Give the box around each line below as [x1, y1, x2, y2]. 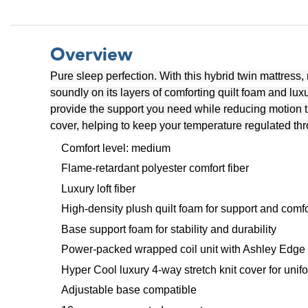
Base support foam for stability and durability [61, 223, 276, 235]
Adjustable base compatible [61, 284, 197, 296]
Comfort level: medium [61, 142, 170, 154]
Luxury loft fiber [61, 182, 135, 195]
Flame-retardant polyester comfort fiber [61, 162, 249, 175]
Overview [50, 42, 133, 67]
